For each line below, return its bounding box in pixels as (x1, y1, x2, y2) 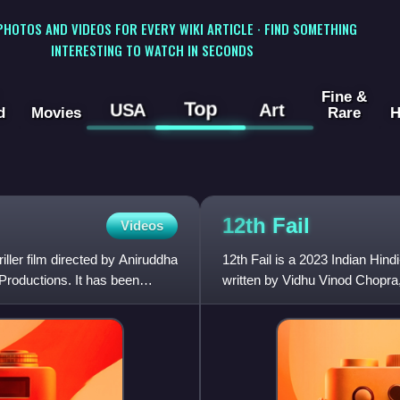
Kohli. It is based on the (222, 293, 357, 309)
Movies (30, 104, 81, 122)
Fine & (321, 87, 367, 106)
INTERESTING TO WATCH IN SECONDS (50, 39, 254, 60)
